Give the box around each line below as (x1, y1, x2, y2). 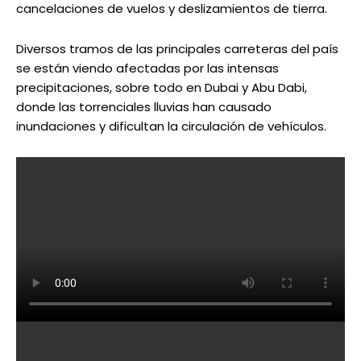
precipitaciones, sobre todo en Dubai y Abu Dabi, (16, 79, 307, 97)
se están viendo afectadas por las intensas (16, 60, 279, 77)
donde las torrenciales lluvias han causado (16, 98, 272, 116)
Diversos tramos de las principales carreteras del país (16, 40, 338, 58)
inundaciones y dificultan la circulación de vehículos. (16, 118, 326, 135)
